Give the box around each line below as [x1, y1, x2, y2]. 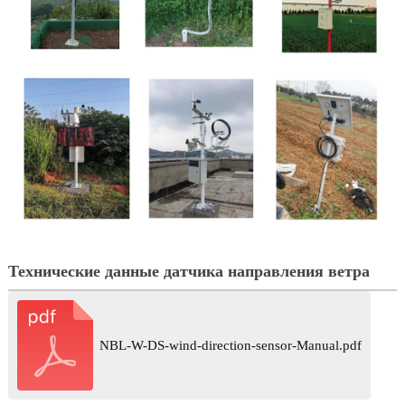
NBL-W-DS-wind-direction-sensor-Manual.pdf [99, 337, 363, 353]
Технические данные [7, 261, 164, 280]
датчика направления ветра [163, 261, 370, 280]
